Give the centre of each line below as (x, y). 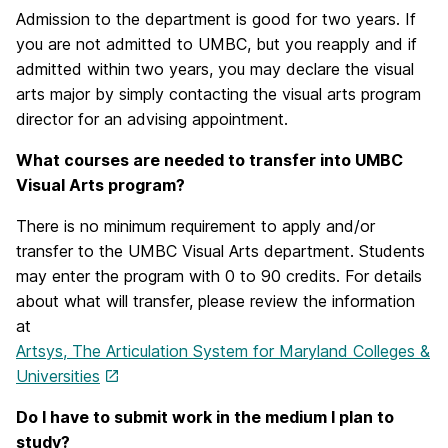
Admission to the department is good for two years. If (216, 19)
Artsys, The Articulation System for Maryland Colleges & (223, 351)
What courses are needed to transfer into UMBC (209, 160)
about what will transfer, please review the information (215, 301)
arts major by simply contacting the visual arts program (218, 94)
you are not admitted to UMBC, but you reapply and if (216, 44)
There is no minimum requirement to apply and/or (195, 226)
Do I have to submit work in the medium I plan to (205, 417)
